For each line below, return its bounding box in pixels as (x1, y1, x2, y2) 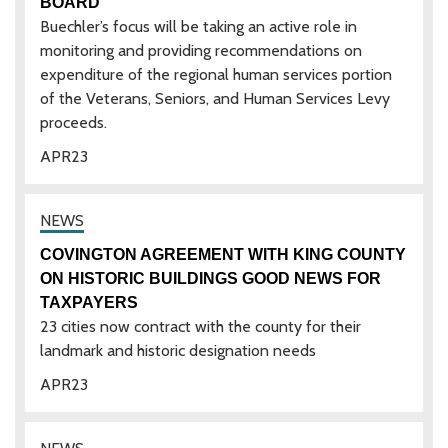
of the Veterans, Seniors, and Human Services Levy (40, 88, 390, 108)
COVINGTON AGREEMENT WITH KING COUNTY (40, 245, 406, 263)
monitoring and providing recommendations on (40, 40, 362, 60)
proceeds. (40, 112, 107, 132)
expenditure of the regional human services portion (40, 64, 392, 84)
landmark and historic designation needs (40, 340, 316, 360)
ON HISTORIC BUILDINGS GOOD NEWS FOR (40, 269, 381, 287)
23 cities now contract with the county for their (40, 316, 361, 336)
